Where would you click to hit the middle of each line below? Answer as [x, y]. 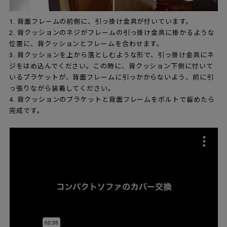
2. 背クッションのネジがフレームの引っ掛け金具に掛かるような [112, 33]
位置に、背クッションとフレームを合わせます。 [87, 44]
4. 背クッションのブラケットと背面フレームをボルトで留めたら [112, 100]
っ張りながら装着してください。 [62, 89]
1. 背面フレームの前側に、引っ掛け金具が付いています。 [101, 22]
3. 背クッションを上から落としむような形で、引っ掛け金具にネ [112, 55]
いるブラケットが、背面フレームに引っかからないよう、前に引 [111, 78]
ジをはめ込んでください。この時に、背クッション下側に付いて [111, 66]
